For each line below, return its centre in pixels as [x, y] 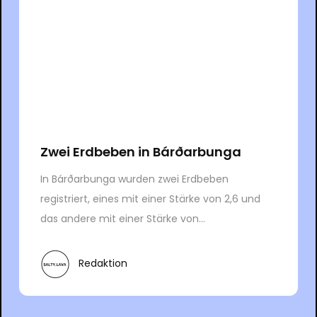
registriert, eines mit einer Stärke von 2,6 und [150, 198]
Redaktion [103, 264]
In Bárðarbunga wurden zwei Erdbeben [134, 179]
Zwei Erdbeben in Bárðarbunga [140, 151]
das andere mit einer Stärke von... [122, 218]
